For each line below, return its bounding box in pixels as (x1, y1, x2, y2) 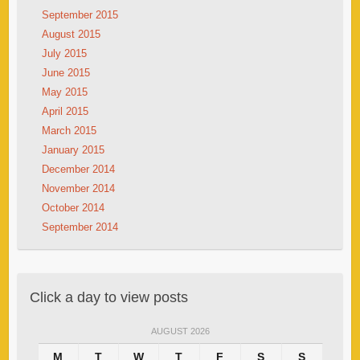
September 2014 (41, 220, 118, 233)
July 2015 (41, 47, 87, 59)
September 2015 (41, 8, 118, 21)
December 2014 (41, 162, 115, 175)
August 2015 (41, 27, 100, 40)
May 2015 (41, 85, 88, 98)
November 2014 (41, 182, 115, 194)
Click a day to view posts (29, 288, 188, 305)
